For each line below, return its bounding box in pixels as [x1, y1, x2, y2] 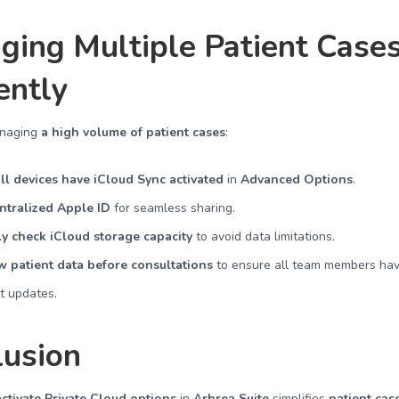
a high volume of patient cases [41, 124, 226, 141]
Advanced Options [240, 171, 354, 188]
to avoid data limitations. [192, 228, 336, 245]
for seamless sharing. [110, 199, 236, 216]
